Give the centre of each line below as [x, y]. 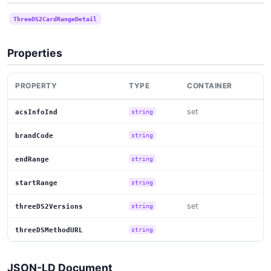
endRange [32, 159]
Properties [35, 53]
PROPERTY [36, 85]
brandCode [34, 135]
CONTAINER [210, 85]
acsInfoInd [36, 112]
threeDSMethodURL [49, 230]
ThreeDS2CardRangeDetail [55, 18]
